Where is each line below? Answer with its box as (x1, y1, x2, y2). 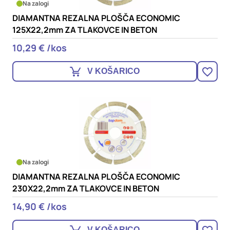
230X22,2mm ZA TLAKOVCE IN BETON (12, 183, 159, 194)
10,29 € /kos (12, 42, 67, 54)
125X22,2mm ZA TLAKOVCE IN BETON (12, 24, 157, 35)
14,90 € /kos (12, 200, 67, 213)
